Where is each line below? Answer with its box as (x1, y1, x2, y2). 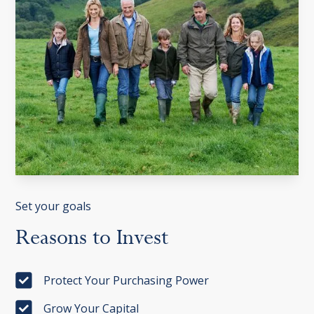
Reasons (15, 224, 88, 252)
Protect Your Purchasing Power (43, 273, 210, 289)
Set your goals (15, 198, 92, 214)
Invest (116, 224, 169, 252)
